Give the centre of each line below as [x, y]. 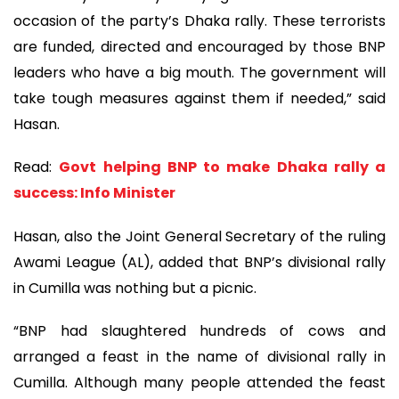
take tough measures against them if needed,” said [199, 98]
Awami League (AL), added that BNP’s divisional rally [199, 262]
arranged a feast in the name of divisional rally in [199, 357]
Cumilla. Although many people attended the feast [199, 383]
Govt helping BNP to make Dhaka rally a [222, 167]
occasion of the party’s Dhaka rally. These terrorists [199, 20]
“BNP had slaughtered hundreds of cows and [199, 331]
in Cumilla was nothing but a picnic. [135, 288]
